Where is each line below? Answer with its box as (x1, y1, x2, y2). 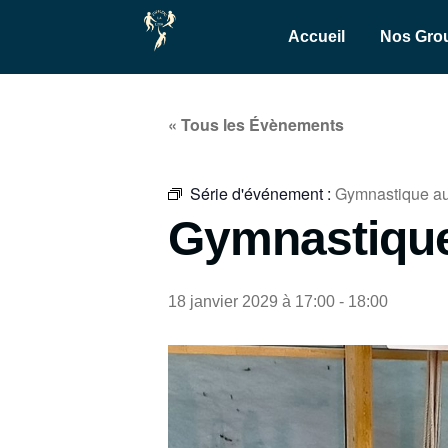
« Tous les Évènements (168, 113, 344, 136)
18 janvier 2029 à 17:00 (168, 293, 335, 310)
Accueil (288, 28, 345, 45)
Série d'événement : (190, 182, 335, 205)
